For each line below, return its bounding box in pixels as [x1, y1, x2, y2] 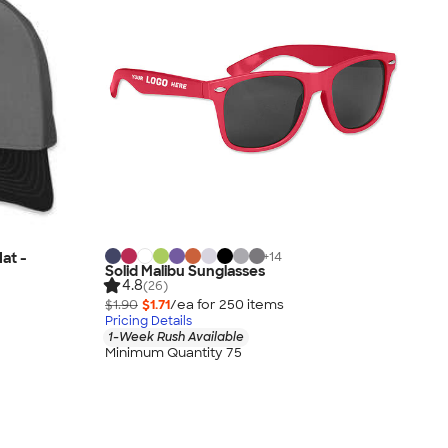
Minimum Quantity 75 [105, 344, 242, 362]
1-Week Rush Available [108, 328, 244, 345]
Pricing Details [105, 312, 192, 329]
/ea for [170, 295, 219, 313]
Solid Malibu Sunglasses [105, 261, 265, 280]
